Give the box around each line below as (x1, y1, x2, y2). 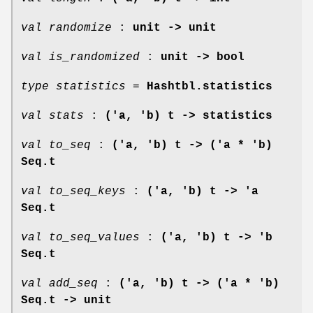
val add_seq (21, 277, 98, 290)
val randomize (21, 21, 112, 34)
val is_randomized (21, 50, 140, 64)
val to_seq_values (21, 231, 140, 244)
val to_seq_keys (21, 184, 126, 198)
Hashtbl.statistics (147, 80, 272, 93)
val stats (21, 109, 84, 122)
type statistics (21, 80, 126, 93)
